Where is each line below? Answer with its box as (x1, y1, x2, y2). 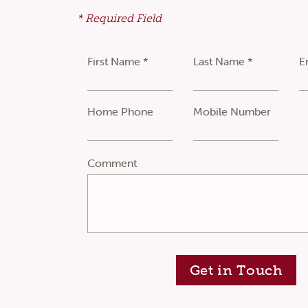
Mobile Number (193, 104, 272, 118)
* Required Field (77, 12, 162, 25)
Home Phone (87, 104, 154, 118)
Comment (87, 156, 137, 170)
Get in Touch (189, 262, 283, 278)
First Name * (87, 54, 149, 68)
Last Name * (193, 54, 254, 68)
